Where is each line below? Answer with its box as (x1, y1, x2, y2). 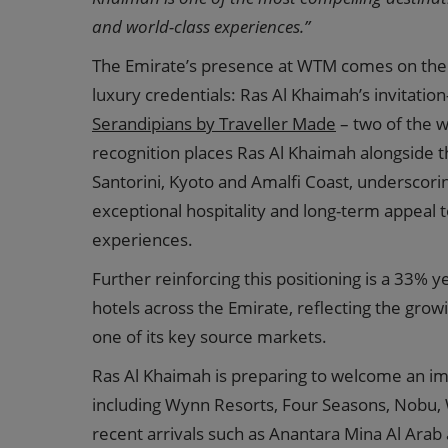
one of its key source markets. (92, 325, 327, 348)
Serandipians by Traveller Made (92, 112, 336, 135)
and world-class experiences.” (92, 15, 310, 38)
